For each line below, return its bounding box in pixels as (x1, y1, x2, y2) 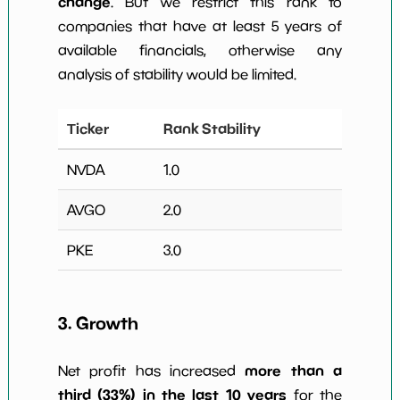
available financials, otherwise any (57, 41, 343, 58)
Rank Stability (162, 119, 261, 137)
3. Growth (57, 312, 138, 334)
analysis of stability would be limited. (57, 65, 296, 82)
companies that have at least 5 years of (57, 17, 343, 34)
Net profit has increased (57, 362, 246, 379)
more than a (245, 362, 343, 380)
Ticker (66, 119, 109, 137)
